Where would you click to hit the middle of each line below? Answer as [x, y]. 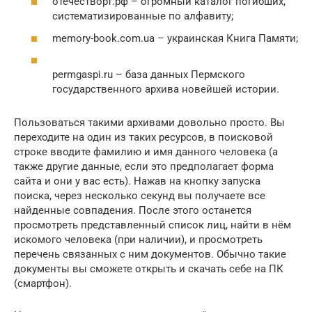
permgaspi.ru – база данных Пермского [149, 75]
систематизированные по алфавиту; [143, 16]
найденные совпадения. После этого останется [133, 211]
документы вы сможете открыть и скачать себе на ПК [149, 269]
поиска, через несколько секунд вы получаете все [140, 196]
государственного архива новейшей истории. [166, 89]
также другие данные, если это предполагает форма [144, 167]
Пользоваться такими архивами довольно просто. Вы [149, 123]
